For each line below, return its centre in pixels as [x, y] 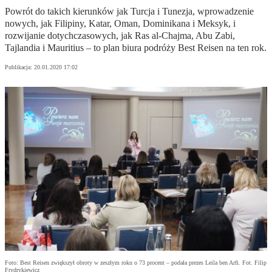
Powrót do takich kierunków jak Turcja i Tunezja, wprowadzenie [129, 12]
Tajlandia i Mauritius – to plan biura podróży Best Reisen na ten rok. [136, 48]
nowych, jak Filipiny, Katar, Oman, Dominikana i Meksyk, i [120, 24]
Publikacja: [19, 67]
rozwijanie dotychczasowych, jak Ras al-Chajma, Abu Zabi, [120, 36]
